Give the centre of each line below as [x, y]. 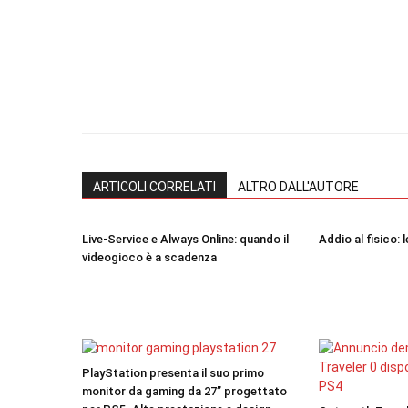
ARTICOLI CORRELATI [154, 187]
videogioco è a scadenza [149, 257]
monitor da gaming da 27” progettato [184, 391]
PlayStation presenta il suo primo [173, 373]
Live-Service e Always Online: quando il [185, 239]
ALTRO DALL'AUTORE [298, 187]
